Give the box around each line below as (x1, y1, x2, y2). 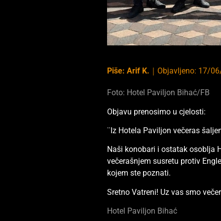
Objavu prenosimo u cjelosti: (107, 107, 206, 116)
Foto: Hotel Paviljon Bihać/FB (107, 88, 210, 98)
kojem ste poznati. (107, 168, 171, 178)
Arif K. (127, 66, 150, 76)
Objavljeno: (157, 66, 199, 76)
